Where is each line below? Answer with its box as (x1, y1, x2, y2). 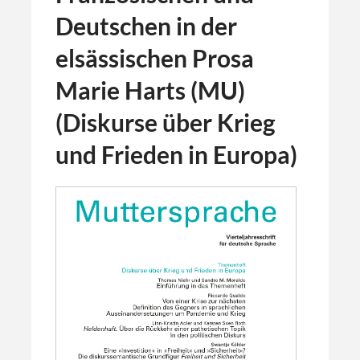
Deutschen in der (55, 10, 237, 40)
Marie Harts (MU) (55, 75, 245, 104)
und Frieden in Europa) (55, 139, 297, 169)
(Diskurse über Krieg (55, 107, 276, 137)
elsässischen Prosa (55, 43, 254, 72)
